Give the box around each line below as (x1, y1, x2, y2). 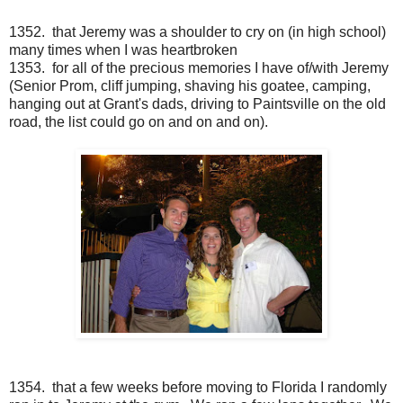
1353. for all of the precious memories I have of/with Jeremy (9, 60, 389, 76)
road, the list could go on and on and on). (9, 114, 268, 130)
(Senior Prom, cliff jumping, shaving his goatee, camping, (9, 78, 371, 94)
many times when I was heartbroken (9, 42, 237, 58)
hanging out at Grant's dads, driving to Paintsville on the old (9, 96, 386, 112)
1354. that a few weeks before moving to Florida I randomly (9, 380, 387, 396)
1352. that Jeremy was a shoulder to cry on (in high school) (9, 24, 386, 40)
